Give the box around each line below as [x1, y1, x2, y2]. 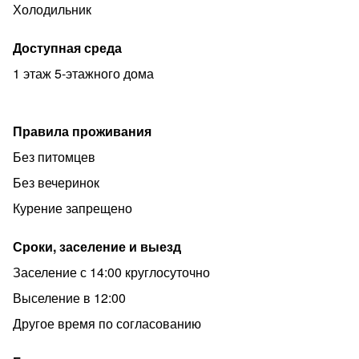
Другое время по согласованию [13, 314, 201, 333]
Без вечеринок [13, 173, 99, 192]
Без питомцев [13, 147, 95, 166]
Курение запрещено [13, 199, 132, 217]
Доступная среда [13, 38, 122, 57]
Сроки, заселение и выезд [13, 237, 181, 256]
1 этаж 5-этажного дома [13, 64, 154, 83]
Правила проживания [13, 122, 151, 140]
